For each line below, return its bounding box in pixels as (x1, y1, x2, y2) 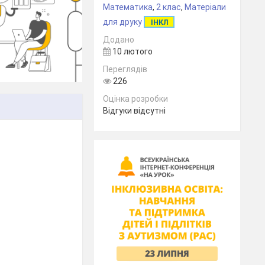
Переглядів (103, 64, 148, 74)
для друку (103, 17, 143, 27)
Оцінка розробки (103, 94, 169, 104)
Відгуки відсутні (103, 106, 166, 115)
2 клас (156, 2, 182, 12)
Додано (103, 35, 135, 44)
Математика (103, 2, 153, 12)
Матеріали (185, 2, 227, 12)
